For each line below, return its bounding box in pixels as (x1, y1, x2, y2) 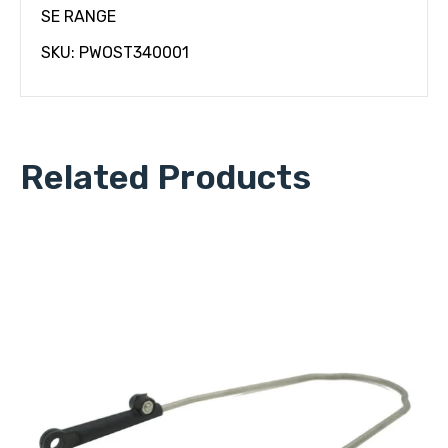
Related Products (20, 157, 311, 198)
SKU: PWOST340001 (41, 43, 189, 62)
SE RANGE (41, 7, 116, 26)
